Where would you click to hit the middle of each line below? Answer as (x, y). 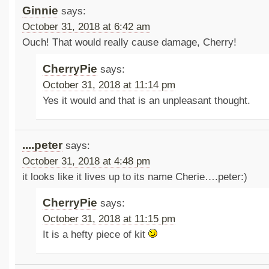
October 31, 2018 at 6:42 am (86, 27)
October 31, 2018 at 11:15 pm (109, 219)
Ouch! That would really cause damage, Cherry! (129, 43)
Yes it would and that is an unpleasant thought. (147, 100)
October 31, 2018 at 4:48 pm (86, 161)
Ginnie (40, 11)
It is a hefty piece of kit (96, 234)
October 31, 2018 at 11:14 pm (109, 85)
